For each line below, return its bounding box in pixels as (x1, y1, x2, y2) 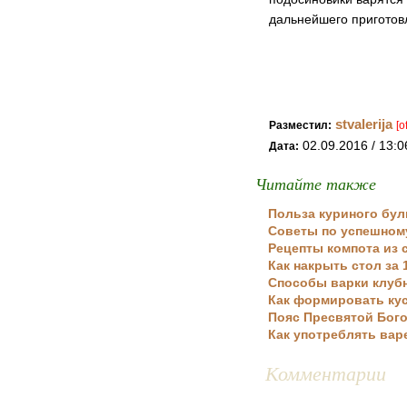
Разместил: (269, 119, 332, 131)
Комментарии (265, 359, 386, 386)
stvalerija (335, 116, 392, 132)
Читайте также (255, 173, 376, 194)
